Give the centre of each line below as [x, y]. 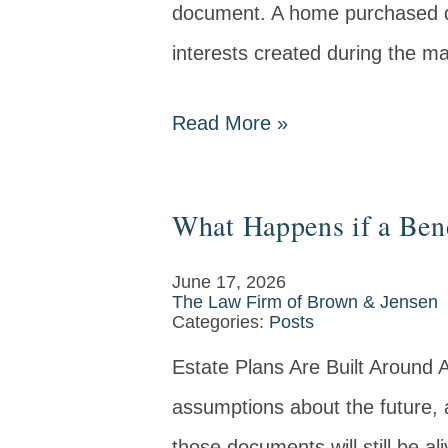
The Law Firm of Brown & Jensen [305, 302]
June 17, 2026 [229, 282]
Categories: [220, 322]
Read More [224, 123]
